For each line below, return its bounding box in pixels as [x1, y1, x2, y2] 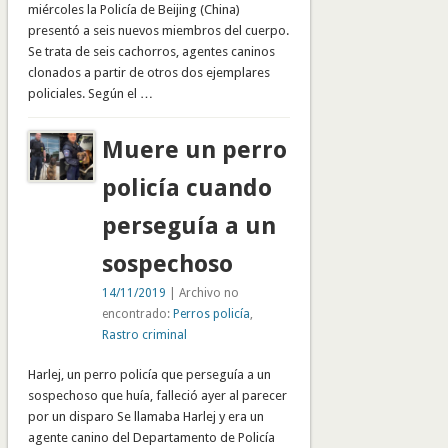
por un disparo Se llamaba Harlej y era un [27, 409, 264, 425]
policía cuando [101, 174, 272, 203]
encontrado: [101, 307, 173, 322]
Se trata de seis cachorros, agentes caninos [27, 44, 275, 60]
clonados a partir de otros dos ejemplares [27, 65, 270, 81]
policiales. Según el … [27, 86, 153, 102]
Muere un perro [101, 136, 287, 165]
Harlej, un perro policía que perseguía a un [27, 367, 271, 383]
